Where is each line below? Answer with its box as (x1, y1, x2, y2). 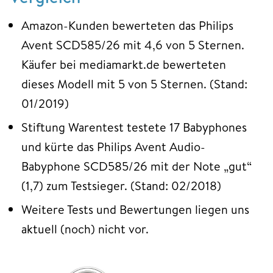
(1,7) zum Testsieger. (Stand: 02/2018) (21, 177, 221, 194)
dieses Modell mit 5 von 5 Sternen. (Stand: (21, 75, 247, 92)
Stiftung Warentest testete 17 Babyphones (21, 118, 247, 135)
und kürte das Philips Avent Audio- (21, 138, 205, 155)
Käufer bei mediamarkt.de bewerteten (21, 55, 226, 73)
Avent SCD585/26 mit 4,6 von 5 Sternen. (21, 36, 244, 53)
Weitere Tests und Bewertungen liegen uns (21, 200, 249, 218)
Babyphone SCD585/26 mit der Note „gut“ (21, 157, 252, 174)
